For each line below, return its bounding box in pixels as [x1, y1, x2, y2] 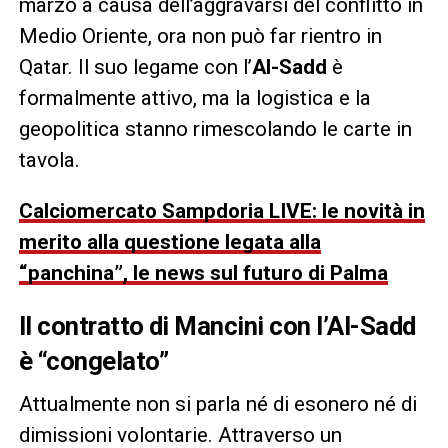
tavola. [18, 147, 80, 172]
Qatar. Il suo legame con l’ [18, 54, 252, 79]
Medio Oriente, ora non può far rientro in [18, 23, 382, 48]
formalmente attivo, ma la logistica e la [18, 85, 371, 110]
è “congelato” [18, 345, 169, 376]
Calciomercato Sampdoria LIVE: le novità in [18, 198, 425, 223]
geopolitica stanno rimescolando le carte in [18, 116, 412, 141]
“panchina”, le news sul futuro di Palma [18, 260, 388, 285]
